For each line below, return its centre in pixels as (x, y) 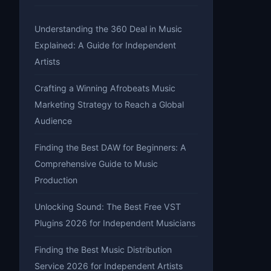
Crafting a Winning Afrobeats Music (105, 88)
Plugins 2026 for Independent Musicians (115, 223)
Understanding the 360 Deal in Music (108, 28)
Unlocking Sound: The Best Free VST (108, 206)
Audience (53, 120)
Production (56, 180)
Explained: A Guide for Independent (105, 45)
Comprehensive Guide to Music (96, 163)
